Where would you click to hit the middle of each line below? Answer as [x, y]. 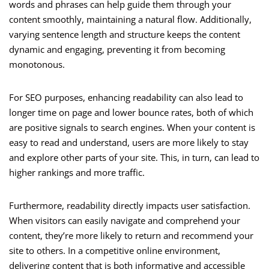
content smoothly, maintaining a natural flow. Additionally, [130, 20]
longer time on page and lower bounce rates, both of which [131, 113]
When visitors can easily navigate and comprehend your [125, 221]
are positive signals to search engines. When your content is [132, 128]
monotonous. [37, 65]
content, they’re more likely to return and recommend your [131, 236]
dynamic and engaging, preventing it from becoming [117, 50]
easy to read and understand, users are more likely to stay [129, 143]
